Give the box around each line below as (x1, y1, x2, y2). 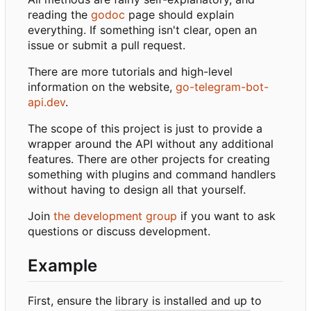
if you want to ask (177, 209, 276, 224)
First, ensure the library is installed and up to (28, 294, 262, 308)
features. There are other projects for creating (28, 152, 270, 167)
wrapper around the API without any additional (28, 137, 274, 151)
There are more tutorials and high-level (28, 65, 233, 79)
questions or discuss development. (28, 224, 210, 239)
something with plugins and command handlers (28, 167, 276, 182)
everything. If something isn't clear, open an (28, 23, 257, 37)
